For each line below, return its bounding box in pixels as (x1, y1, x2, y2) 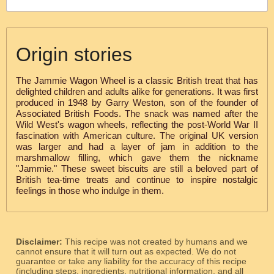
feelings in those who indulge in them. (16, 185, 164, 196)
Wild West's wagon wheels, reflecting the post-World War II (16, 119, 258, 130)
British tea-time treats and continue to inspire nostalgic (16, 174, 258, 185)
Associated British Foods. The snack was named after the (16, 108, 258, 119)
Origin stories (16, 43, 132, 65)
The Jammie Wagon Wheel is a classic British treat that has (16, 75, 258, 86)
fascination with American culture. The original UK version (16, 130, 258, 141)
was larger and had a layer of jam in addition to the (16, 141, 258, 152)
